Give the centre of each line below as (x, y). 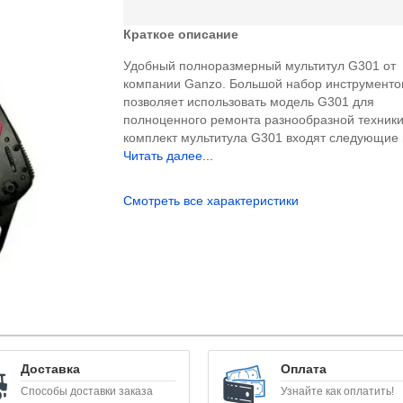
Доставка (51, 368)
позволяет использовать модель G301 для (249, 101)
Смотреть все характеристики (211, 200)
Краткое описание (181, 34)
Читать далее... (169, 155)
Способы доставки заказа (87, 391)
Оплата (303, 368)
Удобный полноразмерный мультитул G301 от (260, 65)
